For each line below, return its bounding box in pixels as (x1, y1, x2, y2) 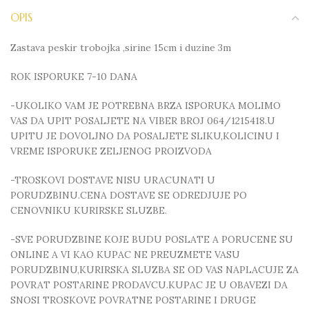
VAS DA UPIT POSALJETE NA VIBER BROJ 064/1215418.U (10, 114, 275, 127)
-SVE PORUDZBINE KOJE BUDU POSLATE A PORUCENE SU (10, 233, 293, 246)
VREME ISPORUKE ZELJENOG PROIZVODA (10, 145, 212, 157)
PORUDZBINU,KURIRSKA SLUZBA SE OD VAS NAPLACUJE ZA (10, 263, 299, 276)
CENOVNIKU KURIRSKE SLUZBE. (10, 204, 167, 217)
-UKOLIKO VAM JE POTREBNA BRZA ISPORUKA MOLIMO (10, 99, 281, 112)
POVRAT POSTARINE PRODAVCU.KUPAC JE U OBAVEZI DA (10, 279, 288, 291)
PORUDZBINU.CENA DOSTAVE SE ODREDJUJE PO (10, 189, 247, 201)
